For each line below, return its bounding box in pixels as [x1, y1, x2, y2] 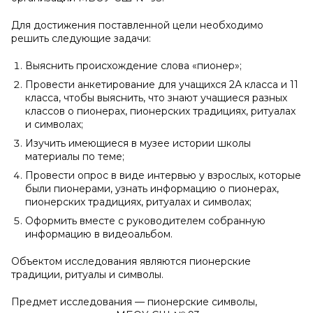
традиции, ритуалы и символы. [11, 268, 163, 281]
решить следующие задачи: [11, 32, 151, 45]
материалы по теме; [25, 150, 124, 163]
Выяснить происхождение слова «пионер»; [25, 59, 242, 72]
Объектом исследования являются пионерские [11, 255, 251, 268]
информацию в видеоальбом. [25, 228, 173, 240]
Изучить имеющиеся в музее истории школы [25, 137, 251, 150]
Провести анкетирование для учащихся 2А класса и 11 [25, 78, 298, 91]
